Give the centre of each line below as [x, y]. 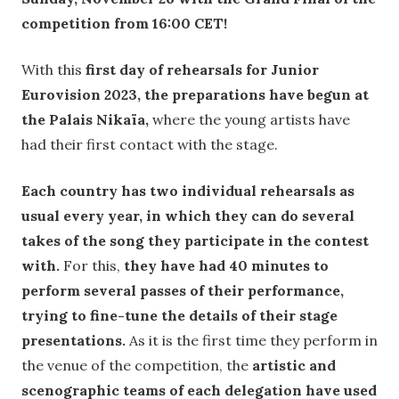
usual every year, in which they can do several [188, 216]
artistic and [294, 366]
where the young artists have [249, 120]
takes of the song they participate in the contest [195, 241]
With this [53, 70]
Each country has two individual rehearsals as [188, 191]
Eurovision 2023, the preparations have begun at [195, 95]
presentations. [75, 341]
